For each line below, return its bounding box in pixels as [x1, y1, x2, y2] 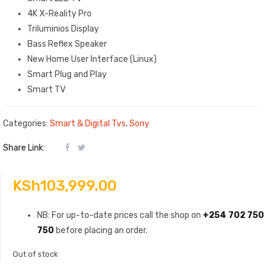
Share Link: [3, 142, 47, 153]
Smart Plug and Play [27, 69, 107, 80]
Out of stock [13, 249, 58, 259]
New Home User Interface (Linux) [27, 53, 157, 64]
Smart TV [27, 84, 66, 95]
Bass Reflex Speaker [27, 38, 107, 49]
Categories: [3, 118, 50, 129]
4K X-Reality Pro [27, 8, 92, 19]
